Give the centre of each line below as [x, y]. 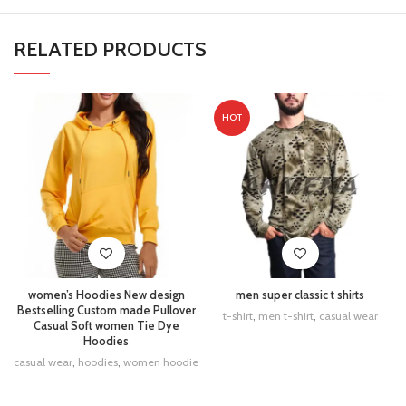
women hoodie [161, 362]
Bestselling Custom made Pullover [106, 310]
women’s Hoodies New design [106, 295]
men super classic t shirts [300, 295]
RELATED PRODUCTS [110, 49]
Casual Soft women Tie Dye [106, 326]
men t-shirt [285, 316]
